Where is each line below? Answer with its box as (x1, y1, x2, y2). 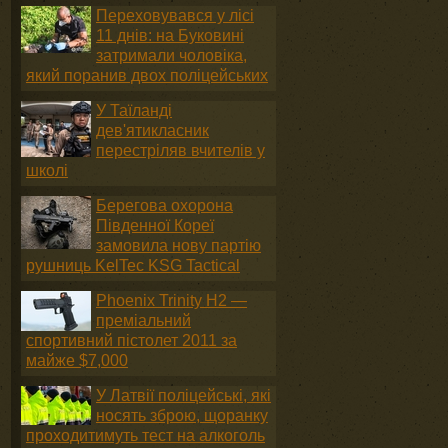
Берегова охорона (96, 197, 233, 214)
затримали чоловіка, (96, 47, 247, 64)
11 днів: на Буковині (96, 27, 244, 44)
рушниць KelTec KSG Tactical (26, 257, 240, 274)
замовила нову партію (96, 237, 261, 254)
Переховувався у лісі (96, 7, 254, 24)
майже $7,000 (26, 352, 128, 369)
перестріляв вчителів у (96, 142, 265, 159)
